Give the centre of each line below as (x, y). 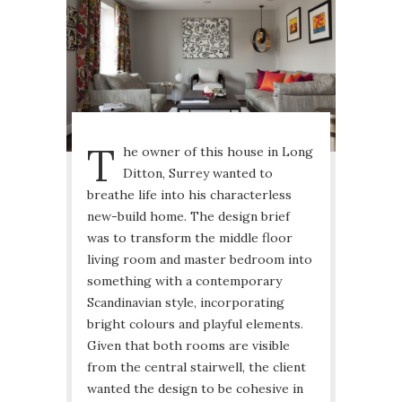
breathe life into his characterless (189, 195)
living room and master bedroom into (200, 260)
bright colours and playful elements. (195, 324)
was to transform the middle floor (190, 238)
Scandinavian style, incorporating (186, 303)
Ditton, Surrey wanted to (198, 174)
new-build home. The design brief (188, 217)
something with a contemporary (184, 281)
